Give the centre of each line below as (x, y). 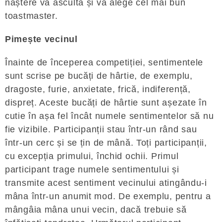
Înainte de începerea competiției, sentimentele (104, 62)
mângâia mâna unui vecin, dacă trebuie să (96, 210)
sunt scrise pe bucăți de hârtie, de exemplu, (99, 76)
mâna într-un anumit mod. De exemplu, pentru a (108, 196)
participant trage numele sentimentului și (92, 169)
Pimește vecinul (41, 39)
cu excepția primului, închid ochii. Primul (92, 156)
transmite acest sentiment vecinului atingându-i (106, 183)
